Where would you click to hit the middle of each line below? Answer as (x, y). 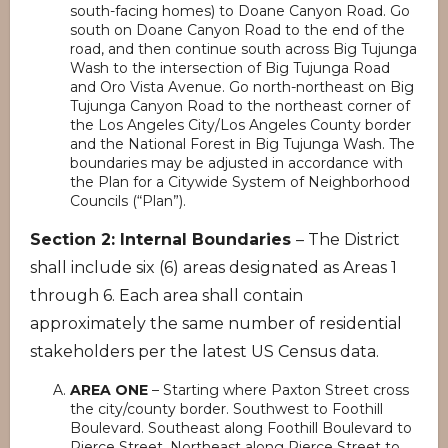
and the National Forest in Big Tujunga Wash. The (242, 144)
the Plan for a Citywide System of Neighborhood (240, 182)
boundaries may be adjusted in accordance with (236, 163)
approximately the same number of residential (216, 323)
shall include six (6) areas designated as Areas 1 (213, 267)
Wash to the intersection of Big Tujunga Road (230, 68)
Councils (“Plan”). (128, 201)
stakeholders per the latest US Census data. (204, 351)
